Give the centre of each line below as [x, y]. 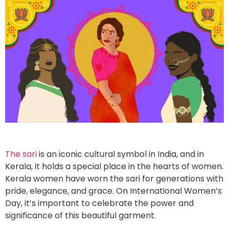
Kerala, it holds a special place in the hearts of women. [114, 166]
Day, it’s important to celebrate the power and [99, 203]
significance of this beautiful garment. [82, 215]
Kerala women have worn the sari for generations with [114, 178]
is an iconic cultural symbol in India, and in [121, 154]
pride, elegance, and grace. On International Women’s [113, 191]
